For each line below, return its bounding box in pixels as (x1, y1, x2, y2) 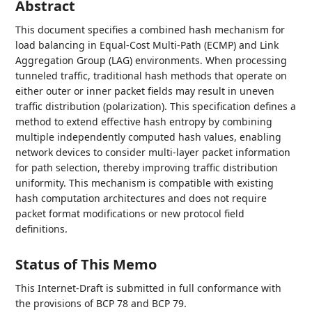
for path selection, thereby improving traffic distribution (15, 161, 279, 174)
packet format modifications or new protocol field (15, 207, 245, 220)
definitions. (15, 222, 68, 235)
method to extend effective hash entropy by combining (15, 115, 273, 128)
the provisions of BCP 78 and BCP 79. (15, 297, 187, 310)
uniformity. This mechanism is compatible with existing (15, 176, 274, 189)
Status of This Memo (15, 255, 157, 274)
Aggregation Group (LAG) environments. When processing (15, 54, 288, 67)
